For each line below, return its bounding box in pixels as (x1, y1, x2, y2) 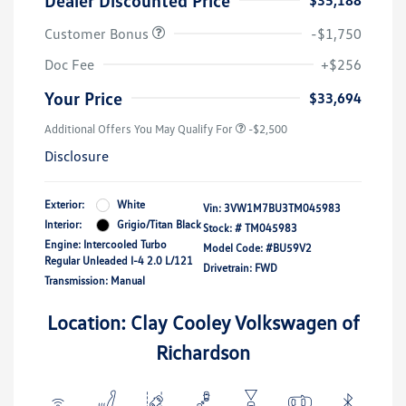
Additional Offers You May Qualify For (44, 121, 233, 137)
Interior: (44, 217, 82, 232)
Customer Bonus (44, 24, 152, 43)
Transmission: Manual (44, 274, 145, 288)
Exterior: (44, 198, 84, 212)
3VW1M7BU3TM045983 (224, 201, 341, 216)
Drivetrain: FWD (203, 261, 277, 275)
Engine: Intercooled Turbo (44, 237, 167, 252)
